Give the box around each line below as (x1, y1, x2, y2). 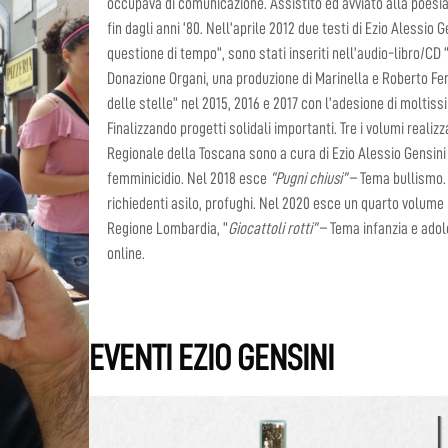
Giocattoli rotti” (228, 220, 321, 237)
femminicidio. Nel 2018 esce (107, 170, 271, 187)
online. (107, 245, 146, 262)
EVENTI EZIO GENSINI (89, 339, 335, 376)
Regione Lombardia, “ (107, 220, 229, 237)
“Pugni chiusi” (270, 170, 348, 187)
